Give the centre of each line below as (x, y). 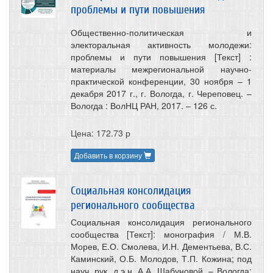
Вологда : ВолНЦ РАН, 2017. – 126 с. (144, 105)
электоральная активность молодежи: (161, 44)
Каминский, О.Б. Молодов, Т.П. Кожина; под (161, 259)
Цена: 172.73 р (100, 133)
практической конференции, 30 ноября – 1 (161, 81)
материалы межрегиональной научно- (161, 69)
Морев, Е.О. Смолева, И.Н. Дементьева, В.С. (161, 246)
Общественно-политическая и (161, 32)
